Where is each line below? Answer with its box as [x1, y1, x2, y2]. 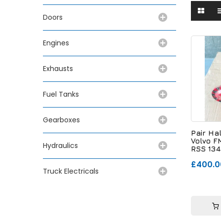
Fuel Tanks [43, 89, 79, 99]
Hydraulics [43, 140, 82, 150]
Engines [43, 37, 69, 48]
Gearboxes [43, 114, 80, 125]
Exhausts [43, 63, 73, 74]
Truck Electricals [43, 166, 99, 176]
